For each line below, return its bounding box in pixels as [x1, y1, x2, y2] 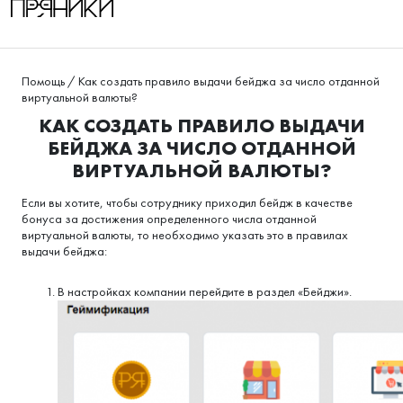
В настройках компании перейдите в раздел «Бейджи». [58, 284, 352, 300]
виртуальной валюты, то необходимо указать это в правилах [22, 227, 348, 243]
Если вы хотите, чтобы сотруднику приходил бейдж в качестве [22, 194, 353, 210]
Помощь [22, 73, 65, 89]
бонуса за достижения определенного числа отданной [22, 210, 317, 227]
